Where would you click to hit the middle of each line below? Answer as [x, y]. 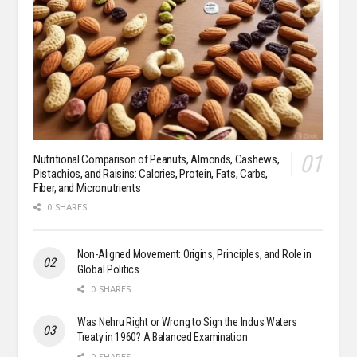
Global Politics [108, 270]
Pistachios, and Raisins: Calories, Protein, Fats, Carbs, [151, 174]
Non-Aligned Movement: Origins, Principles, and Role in [194, 255]
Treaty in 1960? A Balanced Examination [163, 337]
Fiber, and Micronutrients [87, 188]
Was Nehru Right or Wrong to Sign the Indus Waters [187, 322]
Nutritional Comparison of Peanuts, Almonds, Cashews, [157, 160]
